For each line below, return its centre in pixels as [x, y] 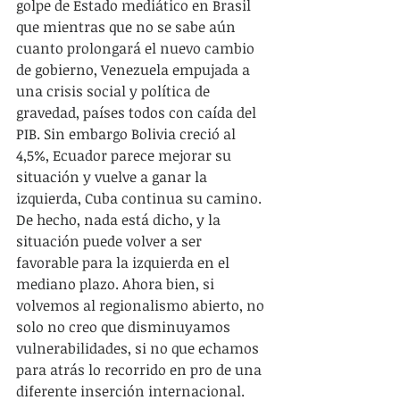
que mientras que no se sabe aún [128, 26]
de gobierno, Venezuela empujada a [135, 69]
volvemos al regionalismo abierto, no [142, 305]
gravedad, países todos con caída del [138, 112]
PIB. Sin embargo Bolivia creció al [128, 133]
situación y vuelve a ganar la [113, 176]
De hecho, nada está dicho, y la [120, 219]
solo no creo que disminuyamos [125, 326]
